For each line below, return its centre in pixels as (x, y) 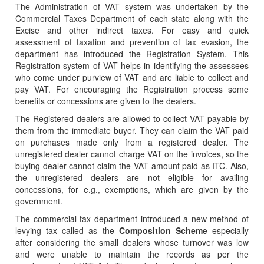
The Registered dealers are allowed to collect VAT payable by (132, 118)
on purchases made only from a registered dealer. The (132, 142)
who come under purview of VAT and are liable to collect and (132, 77)
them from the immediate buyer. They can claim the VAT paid (132, 130)
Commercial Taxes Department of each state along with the (132, 18)
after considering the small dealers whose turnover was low (132, 242)
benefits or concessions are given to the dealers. (106, 100)
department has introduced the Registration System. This (132, 53)
